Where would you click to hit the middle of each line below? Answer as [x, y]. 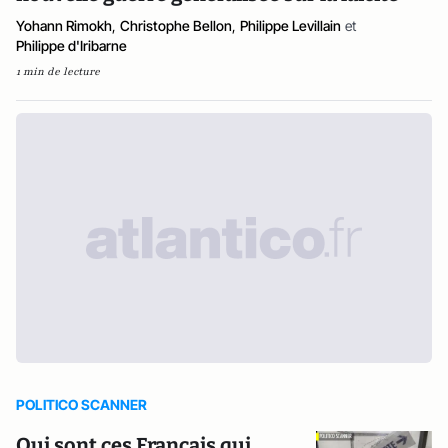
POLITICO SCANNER [81, 405]
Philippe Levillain [290, 26]
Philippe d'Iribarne [71, 46]
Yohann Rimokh [64, 26]
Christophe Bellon [176, 26]
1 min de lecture [58, 72]
